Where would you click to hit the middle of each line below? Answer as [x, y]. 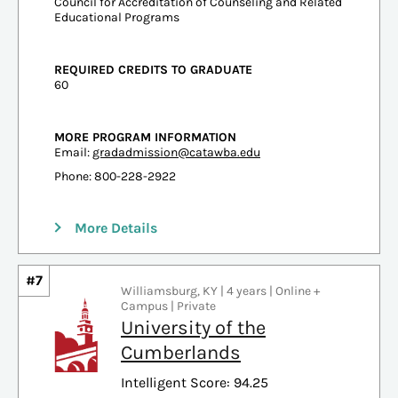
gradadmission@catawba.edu [176, 152]
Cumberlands [181, 352]
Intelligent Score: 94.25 [195, 382]
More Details [116, 227]
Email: [73, 152]
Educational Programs [117, 17]
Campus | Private [168, 306]
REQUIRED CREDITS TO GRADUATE [153, 69]
